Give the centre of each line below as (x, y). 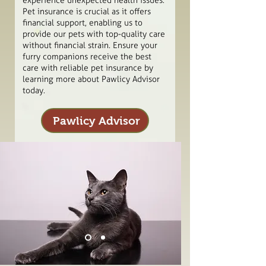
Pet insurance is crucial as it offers (87, 12)
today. (34, 91)
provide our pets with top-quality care (94, 34)
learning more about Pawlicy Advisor (91, 79)
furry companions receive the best (87, 57)
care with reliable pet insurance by (88, 68)
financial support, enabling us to (83, 23)
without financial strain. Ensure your (90, 45)
